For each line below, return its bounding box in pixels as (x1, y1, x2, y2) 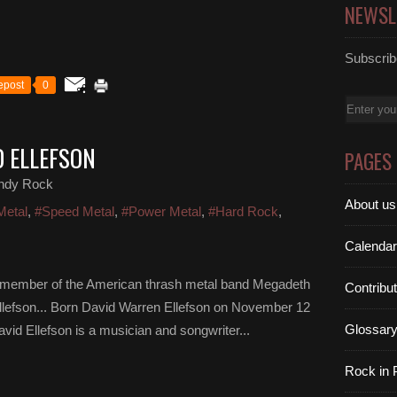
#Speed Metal (35, 204, 114, 219)
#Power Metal (121, 204, 201, 219)
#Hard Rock (208, 204, 278, 219)
